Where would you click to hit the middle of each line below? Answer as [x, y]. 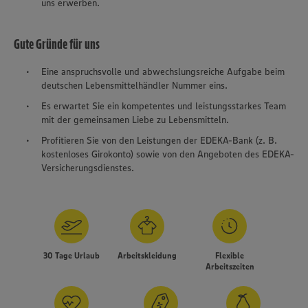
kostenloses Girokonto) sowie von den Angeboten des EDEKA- [168, 154]
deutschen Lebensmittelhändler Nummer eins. [134, 85]
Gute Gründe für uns [57, 44]
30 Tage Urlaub [71, 255]
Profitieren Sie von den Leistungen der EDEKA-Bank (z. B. [159, 140]
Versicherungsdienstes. [88, 168]
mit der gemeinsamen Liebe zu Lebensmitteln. [135, 120]
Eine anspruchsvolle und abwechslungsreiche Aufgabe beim [163, 71]
